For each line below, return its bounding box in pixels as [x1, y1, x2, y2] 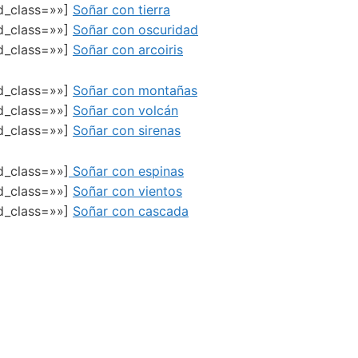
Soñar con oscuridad [73, 22, 198, 38]
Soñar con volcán [73, 101, 178, 118]
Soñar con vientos [73, 182, 182, 199]
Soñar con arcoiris [73, 42, 183, 58]
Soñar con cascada [73, 202, 189, 219]
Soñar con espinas [69, 162, 184, 179]
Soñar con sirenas [73, 121, 181, 138]
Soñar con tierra [73, 2, 170, 18]
